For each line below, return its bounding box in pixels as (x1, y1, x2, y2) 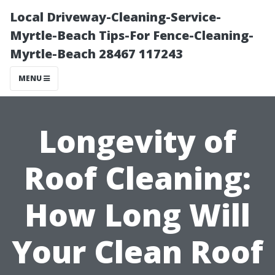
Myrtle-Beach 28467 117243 (10, 45, 183, 62)
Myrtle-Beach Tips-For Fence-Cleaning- (10, 27, 254, 44)
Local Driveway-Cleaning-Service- (10, 9, 221, 25)
